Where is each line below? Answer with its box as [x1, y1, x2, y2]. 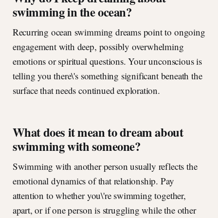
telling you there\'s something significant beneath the [12, 70, 202, 82]
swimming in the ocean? [12, 3, 132, 21]
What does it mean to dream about [12, 123, 183, 141]
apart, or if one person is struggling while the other [12, 204, 196, 217]
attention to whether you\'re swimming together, [12, 189, 186, 202]
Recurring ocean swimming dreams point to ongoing [12, 26, 205, 38]
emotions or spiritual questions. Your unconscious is [12, 55, 202, 68]
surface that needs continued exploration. [12, 84, 160, 97]
